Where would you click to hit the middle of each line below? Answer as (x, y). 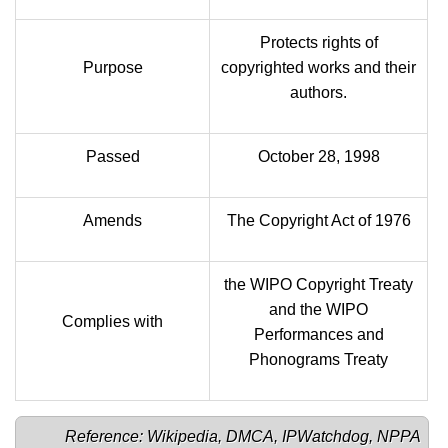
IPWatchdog (325, 436)
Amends (112, 220)
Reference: (105, 436)
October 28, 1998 (318, 156)
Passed (112, 156)
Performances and (318, 334)
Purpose (112, 67)
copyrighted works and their (318, 67)
